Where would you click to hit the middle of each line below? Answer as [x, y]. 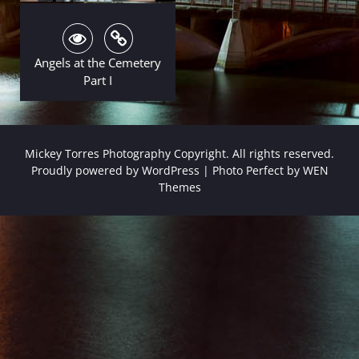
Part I [98, 80]
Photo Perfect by [257, 170]
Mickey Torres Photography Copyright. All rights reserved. [179, 153]
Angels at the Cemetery [98, 62]
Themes [179, 187]
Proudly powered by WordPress [115, 170]
